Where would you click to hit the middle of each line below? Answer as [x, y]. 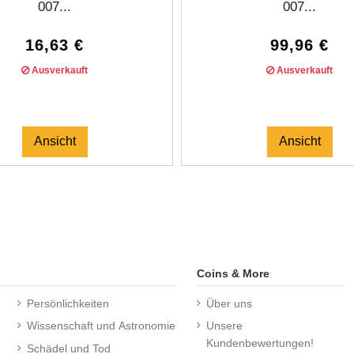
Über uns [229, 303]
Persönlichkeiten [68, 303]
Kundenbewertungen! [260, 343]
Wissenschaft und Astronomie [101, 326]
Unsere [224, 326]
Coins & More [233, 273]
